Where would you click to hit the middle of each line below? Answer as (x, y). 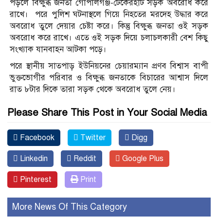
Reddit (84, 158)
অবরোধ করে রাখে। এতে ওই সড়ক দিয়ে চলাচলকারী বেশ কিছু (109, 37)
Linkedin (33, 158)
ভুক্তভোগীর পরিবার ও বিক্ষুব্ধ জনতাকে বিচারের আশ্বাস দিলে (109, 77)
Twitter (92, 137)
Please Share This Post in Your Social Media (107, 112)
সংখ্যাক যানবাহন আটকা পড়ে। (58, 49)
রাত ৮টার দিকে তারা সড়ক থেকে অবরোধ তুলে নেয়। (93, 89)
